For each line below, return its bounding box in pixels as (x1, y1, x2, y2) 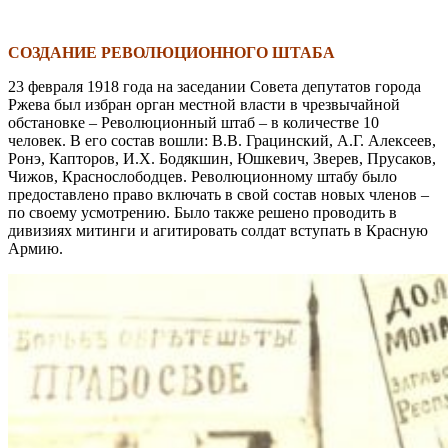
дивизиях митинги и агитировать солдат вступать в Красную (8, 221, 428, 239)
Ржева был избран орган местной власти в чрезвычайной (8, 95, 400, 113)
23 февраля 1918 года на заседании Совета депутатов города (8, 77, 421, 95)
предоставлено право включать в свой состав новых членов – (8, 185, 429, 203)
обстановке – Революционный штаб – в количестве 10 (8, 113, 379, 131)
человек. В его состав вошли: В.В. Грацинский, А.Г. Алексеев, (8, 131, 436, 149)
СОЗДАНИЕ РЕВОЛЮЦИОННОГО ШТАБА (8, 43, 335, 61)
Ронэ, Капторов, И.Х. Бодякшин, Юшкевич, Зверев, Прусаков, (8, 149, 436, 167)
